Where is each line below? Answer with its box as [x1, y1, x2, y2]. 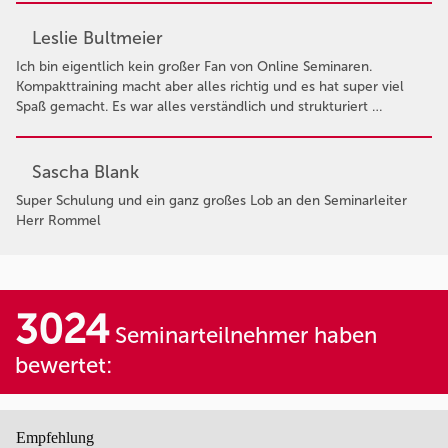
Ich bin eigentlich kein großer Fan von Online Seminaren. [16, 57, 372, 75]
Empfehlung [16, 428, 94, 446]
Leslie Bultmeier [32, 26, 163, 49]
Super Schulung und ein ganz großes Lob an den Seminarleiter [16, 191, 407, 209]
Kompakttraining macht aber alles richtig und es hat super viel [16, 77, 404, 95]
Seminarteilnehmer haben [109, 321, 377, 349]
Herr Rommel [16, 211, 101, 229]
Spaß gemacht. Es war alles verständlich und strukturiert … [16, 97, 382, 115]
